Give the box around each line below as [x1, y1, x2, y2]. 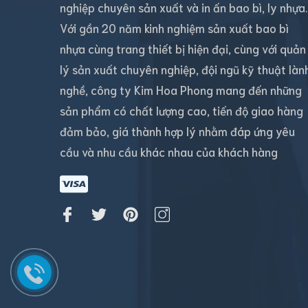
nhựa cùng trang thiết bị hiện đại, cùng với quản [60, 41, 306, 56]
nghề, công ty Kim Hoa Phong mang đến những [60, 82, 302, 97]
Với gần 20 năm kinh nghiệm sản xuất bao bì [60, 20, 289, 35]
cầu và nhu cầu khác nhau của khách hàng [60, 144, 278, 159]
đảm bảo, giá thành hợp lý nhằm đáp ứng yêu [60, 123, 295, 138]
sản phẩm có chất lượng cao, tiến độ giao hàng [60, 102, 303, 118]
